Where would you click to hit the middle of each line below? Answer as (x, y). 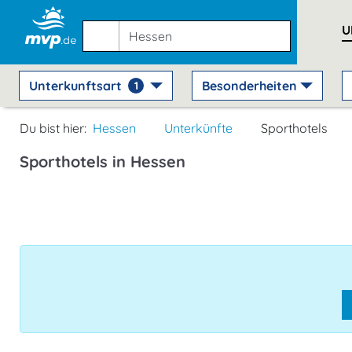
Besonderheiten (250, 86)
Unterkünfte (198, 128)
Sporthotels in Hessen (103, 161)
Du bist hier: (53, 128)
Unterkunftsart (75, 86)
